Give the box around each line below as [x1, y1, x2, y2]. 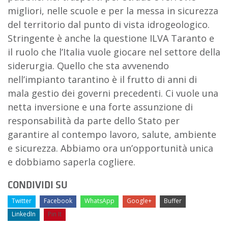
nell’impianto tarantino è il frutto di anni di [8, 73, 197, 85]
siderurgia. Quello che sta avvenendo [8, 59, 169, 72]
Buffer [164, 196, 182, 205]
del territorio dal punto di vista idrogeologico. [8, 18, 210, 31]
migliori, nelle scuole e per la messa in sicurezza [8, 4, 218, 17]
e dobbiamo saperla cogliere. [8, 155, 135, 168]
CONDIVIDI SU [8, 178, 68, 191]
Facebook [44, 196, 72, 205]
